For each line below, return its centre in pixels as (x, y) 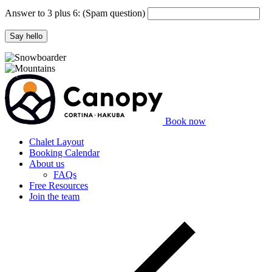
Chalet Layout (56, 141)
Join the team (54, 196)
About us (47, 163)
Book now (185, 121)
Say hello (26, 36)
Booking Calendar (64, 152)
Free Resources (59, 185)
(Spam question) (114, 13)
